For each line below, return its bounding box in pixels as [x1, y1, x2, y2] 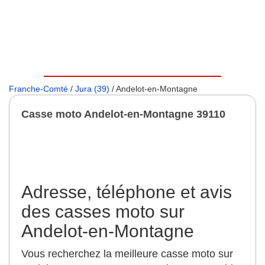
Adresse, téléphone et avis [21, 182, 232, 202]
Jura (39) [75, 84, 109, 93]
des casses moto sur [21, 202, 185, 221]
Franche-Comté [9, 84, 68, 93]
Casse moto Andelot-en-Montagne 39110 [21, 108, 225, 120]
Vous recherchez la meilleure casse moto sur [21, 248, 233, 260]
